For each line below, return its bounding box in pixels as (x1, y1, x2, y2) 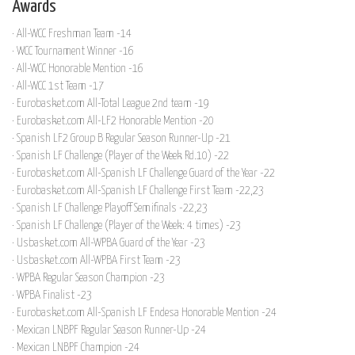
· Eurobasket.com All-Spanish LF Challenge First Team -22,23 (12, 184, 264, 197)
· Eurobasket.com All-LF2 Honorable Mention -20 (12, 114, 214, 127)
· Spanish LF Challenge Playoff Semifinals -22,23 (12, 201, 208, 214)
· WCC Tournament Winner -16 (12, 44, 134, 57)
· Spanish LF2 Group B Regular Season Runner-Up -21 (12, 132, 231, 144)
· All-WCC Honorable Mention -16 (12, 62, 143, 74)
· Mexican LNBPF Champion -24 (12, 341, 139, 353)
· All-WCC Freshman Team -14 (12, 27, 132, 40)
